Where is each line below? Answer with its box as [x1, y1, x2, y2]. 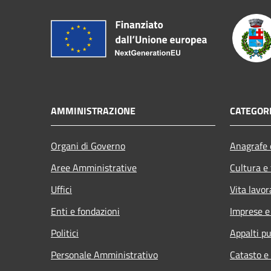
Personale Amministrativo [51, 247, 158, 262]
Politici [51, 225, 79, 240]
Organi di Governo [51, 138, 125, 153]
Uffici [51, 181, 72, 197]
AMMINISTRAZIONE [51, 103, 135, 118]
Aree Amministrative [51, 160, 137, 175]
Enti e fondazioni [51, 203, 120, 218]
